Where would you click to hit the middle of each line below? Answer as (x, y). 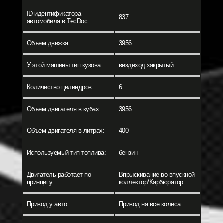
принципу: (40, 182)
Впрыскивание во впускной (157, 175)
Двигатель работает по (58, 175)
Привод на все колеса (150, 204)
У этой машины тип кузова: (64, 65)
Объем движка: (48, 43)
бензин (128, 153)
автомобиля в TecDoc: (58, 21)
